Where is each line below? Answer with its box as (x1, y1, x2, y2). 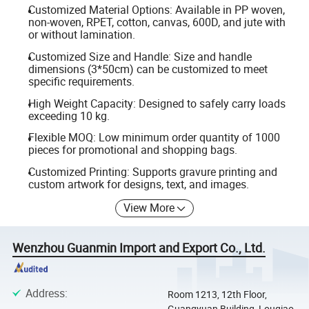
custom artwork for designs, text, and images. (28, 176, 249, 192)
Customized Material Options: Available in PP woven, (28, 2, 285, 18)
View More (123, 200, 175, 216)
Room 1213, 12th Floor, (167, 287, 267, 301)
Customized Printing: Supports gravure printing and (28, 163, 277, 179)
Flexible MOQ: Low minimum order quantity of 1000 (28, 130, 280, 146)
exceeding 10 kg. (28, 108, 110, 123)
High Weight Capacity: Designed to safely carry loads (28, 95, 286, 111)
